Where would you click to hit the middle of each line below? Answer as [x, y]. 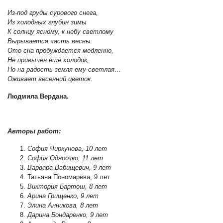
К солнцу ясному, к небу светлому [60, 31]
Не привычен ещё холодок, [48, 60]
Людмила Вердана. [38, 96]
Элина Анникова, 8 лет [63, 205]
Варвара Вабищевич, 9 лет [69, 167]
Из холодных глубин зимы [47, 22]
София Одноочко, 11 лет [65, 158]
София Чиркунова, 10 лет [67, 148]
